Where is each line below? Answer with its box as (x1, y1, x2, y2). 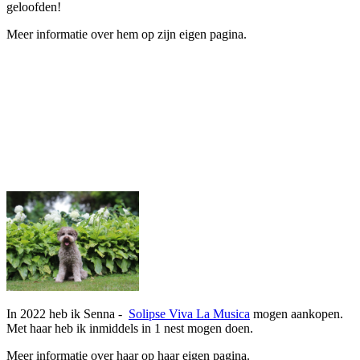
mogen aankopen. (250, 306, 343, 321)
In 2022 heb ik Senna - (6, 306, 129, 321)
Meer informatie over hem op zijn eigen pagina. (6, 27, 247, 42)
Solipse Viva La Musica (129, 306, 250, 321)
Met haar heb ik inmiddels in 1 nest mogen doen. (6, 321, 256, 335)
